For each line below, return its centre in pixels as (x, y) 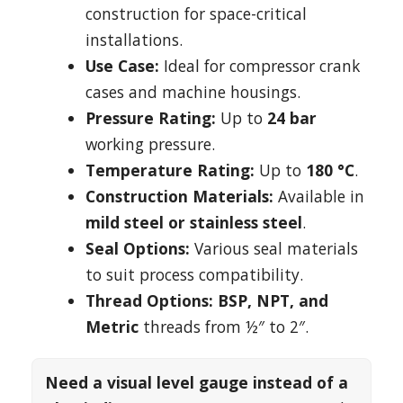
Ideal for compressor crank (260, 66)
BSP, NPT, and (273, 300)
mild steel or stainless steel (194, 222)
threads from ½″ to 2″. (224, 327)
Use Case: (122, 66)
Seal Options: (138, 248)
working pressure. (150, 144)
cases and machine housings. (193, 92)
